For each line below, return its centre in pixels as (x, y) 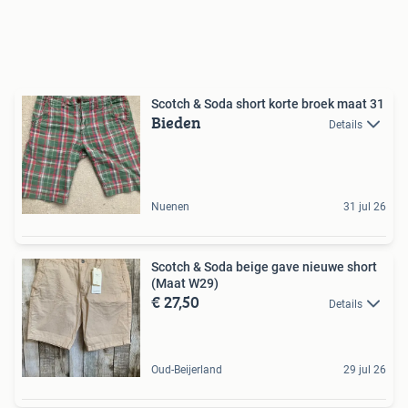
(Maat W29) (185, 283)
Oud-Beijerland (187, 369)
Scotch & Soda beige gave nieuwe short (264, 266)
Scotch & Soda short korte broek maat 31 (268, 103)
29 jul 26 (365, 369)
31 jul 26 (365, 206)
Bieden (176, 122)
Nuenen (170, 206)
